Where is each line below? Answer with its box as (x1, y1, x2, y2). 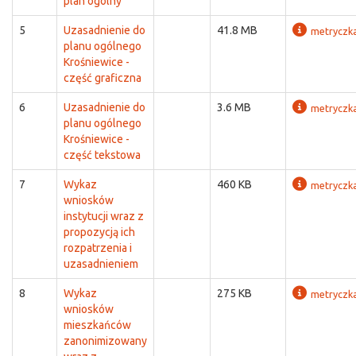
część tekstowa (64, 149, 141, 161)
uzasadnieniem (64, 257, 138, 270)
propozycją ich (64, 226, 135, 238)
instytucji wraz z (64, 210, 144, 222)
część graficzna (64, 72, 141, 84)
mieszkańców (64, 319, 131, 331)
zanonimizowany (64, 335, 147, 347)
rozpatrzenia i (64, 242, 132, 254)
